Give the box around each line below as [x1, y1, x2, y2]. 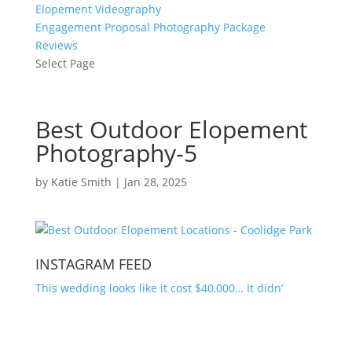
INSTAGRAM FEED [35, 255, 152, 273]
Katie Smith [50, 174, 112, 189]
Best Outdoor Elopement [35, 113, 308, 145]
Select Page [35, 56, 95, 71]
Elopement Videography [35, 2, 161, 16]
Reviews [35, 38, 78, 53]
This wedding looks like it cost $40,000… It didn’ [35, 280, 283, 295]
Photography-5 [35, 137, 197, 169]
